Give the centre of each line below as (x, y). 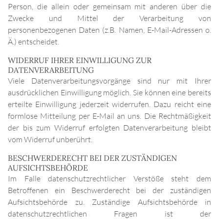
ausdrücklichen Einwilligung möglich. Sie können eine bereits (109, 93)
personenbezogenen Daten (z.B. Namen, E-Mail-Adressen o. (109, 30)
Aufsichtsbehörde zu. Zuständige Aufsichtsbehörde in (109, 202)
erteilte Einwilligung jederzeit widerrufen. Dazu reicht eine (109, 104)
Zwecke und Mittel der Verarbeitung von (109, 18)
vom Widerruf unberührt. (50, 140)
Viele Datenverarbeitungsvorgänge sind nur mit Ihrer (109, 81)
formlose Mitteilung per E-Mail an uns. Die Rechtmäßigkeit (109, 116)
